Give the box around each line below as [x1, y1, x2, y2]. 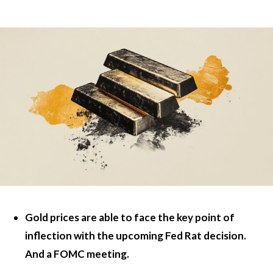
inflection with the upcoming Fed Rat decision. [25, 229, 246, 242]
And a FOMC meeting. [25, 247, 129, 260]
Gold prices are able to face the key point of [25, 211, 235, 224]
